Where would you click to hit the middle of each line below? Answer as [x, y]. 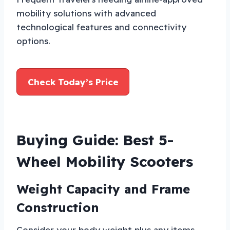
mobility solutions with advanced [86, 13]
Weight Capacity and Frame [103, 189]
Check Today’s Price [73, 82]
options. [33, 41]
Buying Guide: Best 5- [95, 140]
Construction [58, 207]
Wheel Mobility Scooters [105, 161]
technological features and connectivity [101, 27]
